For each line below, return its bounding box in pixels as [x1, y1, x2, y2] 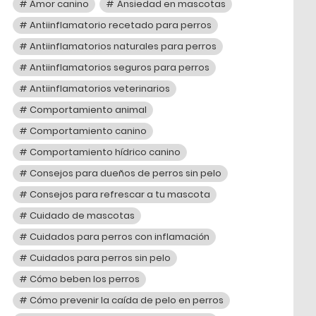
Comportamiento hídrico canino [30, 145, 181, 159]
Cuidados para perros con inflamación [30, 229, 210, 243]
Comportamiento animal [30, 102, 147, 116]
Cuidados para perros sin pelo [30, 250, 171, 265]
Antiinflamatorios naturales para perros [30, 39, 217, 53]
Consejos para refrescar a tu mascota [30, 187, 211, 201]
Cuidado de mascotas [30, 208, 135, 222]
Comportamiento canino [30, 123, 147, 138]
